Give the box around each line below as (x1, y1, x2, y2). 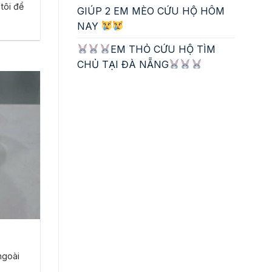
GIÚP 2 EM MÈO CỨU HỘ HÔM (77, 4, 225, 17)
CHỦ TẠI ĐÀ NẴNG (77, 58, 169, 70)
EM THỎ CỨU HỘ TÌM (110, 42, 216, 55)
